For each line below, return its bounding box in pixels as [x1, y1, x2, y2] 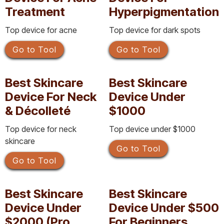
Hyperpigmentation [109, 4, 219, 19]
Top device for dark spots [109, 24, 200, 35]
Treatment [5, 4, 65, 19]
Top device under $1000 [109, 123, 195, 134]
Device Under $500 [109, 200, 219, 215]
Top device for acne [5, 24, 77, 35]
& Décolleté [5, 103, 70, 118]
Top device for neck [5, 123, 76, 134]
